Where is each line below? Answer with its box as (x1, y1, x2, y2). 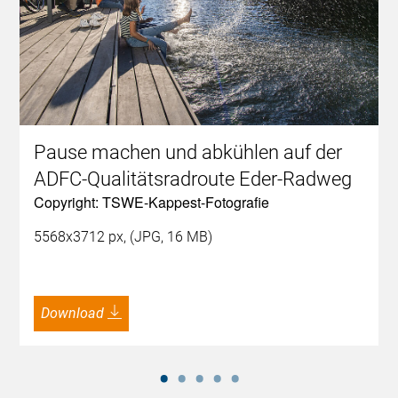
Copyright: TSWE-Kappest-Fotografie (34, 191, 270, 212)
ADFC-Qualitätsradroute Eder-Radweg (34, 167, 353, 190)
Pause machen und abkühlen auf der (34, 140, 343, 163)
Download (50, 304, 105, 322)
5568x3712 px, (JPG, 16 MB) (34, 227, 213, 245)
